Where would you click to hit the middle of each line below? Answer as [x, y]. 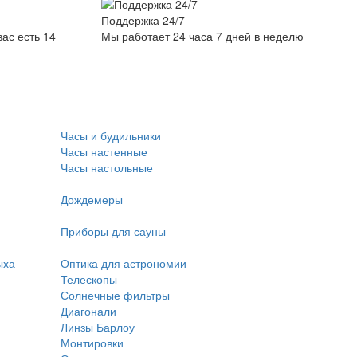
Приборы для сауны [113, 231]
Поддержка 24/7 [143, 20]
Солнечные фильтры [115, 295]
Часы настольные [107, 167]
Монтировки [92, 343]
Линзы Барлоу [98, 327]
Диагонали [88, 311]
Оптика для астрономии [124, 263]
